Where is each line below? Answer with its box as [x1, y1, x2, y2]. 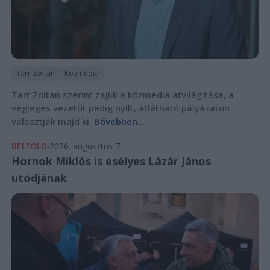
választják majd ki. [11, 115, 94, 128]
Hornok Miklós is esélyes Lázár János [11, 154, 211, 169]
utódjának [11, 171, 67, 186]
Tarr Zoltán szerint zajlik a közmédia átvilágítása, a [11, 89, 234, 101]
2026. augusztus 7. [49, 140, 122, 152]
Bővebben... [93, 115, 145, 128]
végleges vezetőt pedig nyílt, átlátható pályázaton [11, 102, 230, 115]
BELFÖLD [11, 140, 47, 152]
